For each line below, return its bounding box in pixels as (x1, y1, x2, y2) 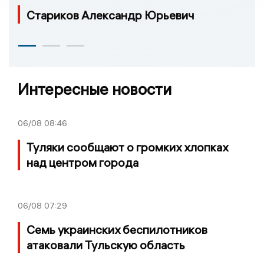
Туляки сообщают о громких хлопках (27, 140, 228, 155)
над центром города (27, 155, 138, 170)
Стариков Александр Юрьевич (27, 8, 194, 23)
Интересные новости (18, 80, 171, 100)
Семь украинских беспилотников (27, 222, 207, 237)
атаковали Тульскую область (27, 237, 185, 253)
